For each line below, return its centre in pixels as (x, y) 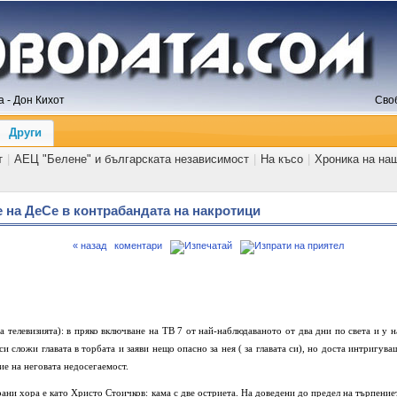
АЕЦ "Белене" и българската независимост (132, 159)
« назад (90, 245)
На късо (282, 159)
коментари (138, 245)
